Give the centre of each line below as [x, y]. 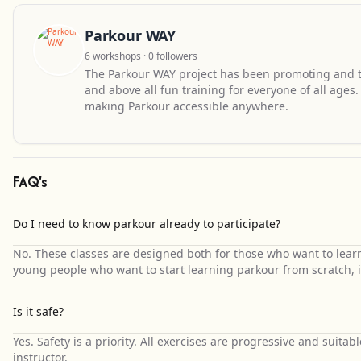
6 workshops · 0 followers [141, 56]
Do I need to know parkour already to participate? [147, 224]
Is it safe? [38, 311]
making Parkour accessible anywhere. [187, 106]
